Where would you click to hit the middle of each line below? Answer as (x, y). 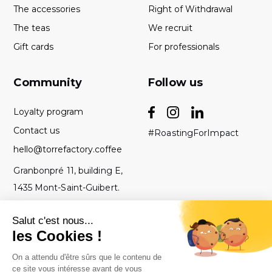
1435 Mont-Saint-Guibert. (66, 187)
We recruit (171, 28)
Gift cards (34, 46)
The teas (32, 28)
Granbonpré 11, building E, (68, 170)
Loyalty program (49, 111)
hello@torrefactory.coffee (68, 149)
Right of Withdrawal (191, 9)
